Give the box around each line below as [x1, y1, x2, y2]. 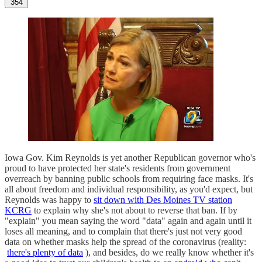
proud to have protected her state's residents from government [5, 163, 230, 173]
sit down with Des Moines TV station [94, 194, 232, 205]
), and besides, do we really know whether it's [83, 247, 254, 257]
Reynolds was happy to [5, 194, 94, 205]
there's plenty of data [7, 247, 83, 257]
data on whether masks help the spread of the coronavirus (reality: [5, 236, 246, 247]
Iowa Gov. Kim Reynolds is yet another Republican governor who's [5, 152, 256, 163]
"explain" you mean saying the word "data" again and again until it [5, 215, 251, 226]
